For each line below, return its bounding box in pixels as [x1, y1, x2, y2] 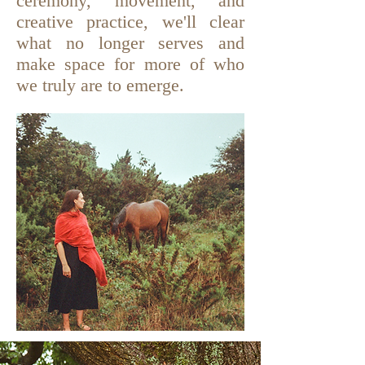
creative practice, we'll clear [16, 11, 244, 32]
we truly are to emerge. [16, 75, 184, 95]
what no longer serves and [16, 33, 244, 53]
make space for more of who [16, 54, 244, 74]
